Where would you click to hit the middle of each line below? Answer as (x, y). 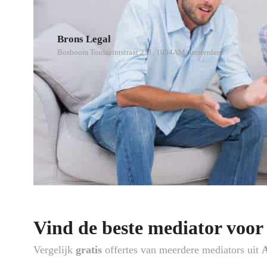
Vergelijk (55, 250)
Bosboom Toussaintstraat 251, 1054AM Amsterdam (140, 52)
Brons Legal (84, 39)
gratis (90, 250)
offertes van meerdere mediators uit (183, 250)
